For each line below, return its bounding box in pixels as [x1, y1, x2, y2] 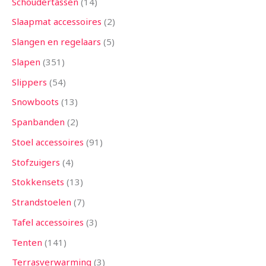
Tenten [12, 236, 42, 248]
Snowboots [12, 96, 59, 108]
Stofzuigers [12, 156, 60, 168]
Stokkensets [12, 176, 64, 188]
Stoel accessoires [12, 135, 84, 148]
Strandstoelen [12, 196, 71, 208]
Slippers [12, 75, 47, 88]
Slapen [12, 55, 40, 68]
